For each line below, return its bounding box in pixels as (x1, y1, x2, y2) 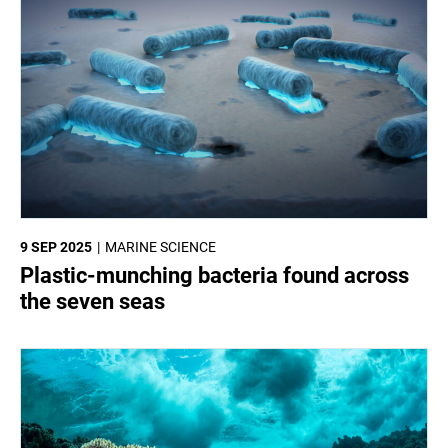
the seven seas (20, 289, 165, 315)
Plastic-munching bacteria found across (20, 263, 409, 289)
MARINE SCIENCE (105, 239, 216, 256)
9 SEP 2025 (20, 239, 92, 256)
